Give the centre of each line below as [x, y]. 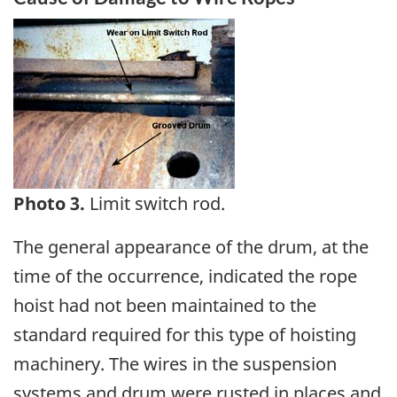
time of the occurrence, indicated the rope [185, 276]
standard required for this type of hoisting [185, 334]
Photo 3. [51, 203]
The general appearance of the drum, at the [191, 246]
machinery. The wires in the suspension [175, 363]
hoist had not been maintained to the [165, 305]
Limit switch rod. [157, 203]
